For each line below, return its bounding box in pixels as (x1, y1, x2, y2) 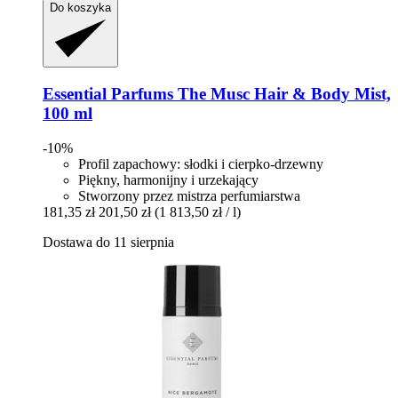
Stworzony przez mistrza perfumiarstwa (78, 187, 300, 203)
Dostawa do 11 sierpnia (43, 234, 174, 250)
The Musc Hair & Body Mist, (173, 84, 391, 103)
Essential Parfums (43, 84, 173, 103)
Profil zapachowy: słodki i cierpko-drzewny (78, 155, 323, 171)
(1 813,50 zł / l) (155, 203, 241, 219)
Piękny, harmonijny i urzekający (78, 171, 259, 187)
